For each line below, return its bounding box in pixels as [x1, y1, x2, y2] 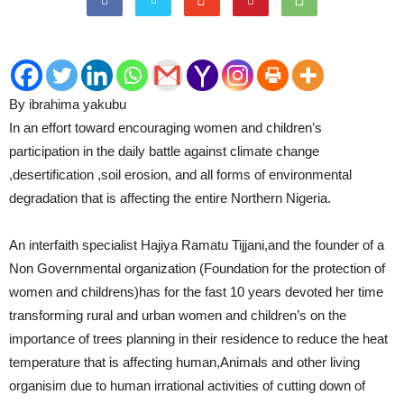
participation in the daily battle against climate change [9, 143, 319, 159]
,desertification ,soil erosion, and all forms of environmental [9, 167, 352, 182]
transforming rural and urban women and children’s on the [9, 308, 346, 323]
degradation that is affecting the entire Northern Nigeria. [9, 190, 331, 206]
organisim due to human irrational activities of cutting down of [9, 378, 365, 393]
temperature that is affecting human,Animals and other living [9, 354, 360, 370]
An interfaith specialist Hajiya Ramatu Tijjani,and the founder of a [9, 237, 384, 252]
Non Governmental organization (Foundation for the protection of [9, 261, 385, 276]
